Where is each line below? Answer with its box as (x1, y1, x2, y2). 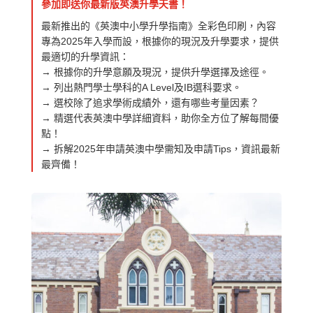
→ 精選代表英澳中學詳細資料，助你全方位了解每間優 (41, 112, 279, 124)
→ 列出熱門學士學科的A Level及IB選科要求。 (41, 82, 242, 94)
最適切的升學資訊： (41, 51, 129, 63)
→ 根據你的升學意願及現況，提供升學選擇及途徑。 (41, 66, 269, 78)
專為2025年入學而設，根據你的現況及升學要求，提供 (41, 36, 279, 48)
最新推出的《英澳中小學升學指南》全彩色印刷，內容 (41, 20, 276, 32)
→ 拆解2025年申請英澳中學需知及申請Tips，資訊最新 (41, 143, 280, 155)
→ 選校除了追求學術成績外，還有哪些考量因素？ (41, 97, 259, 109)
